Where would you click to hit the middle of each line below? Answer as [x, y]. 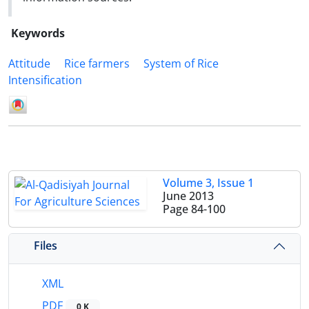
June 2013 [188, 196]
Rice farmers [97, 63]
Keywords [38, 33]
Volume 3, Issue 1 [208, 182]
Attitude [29, 63]
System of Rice [181, 63]
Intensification [45, 80]
